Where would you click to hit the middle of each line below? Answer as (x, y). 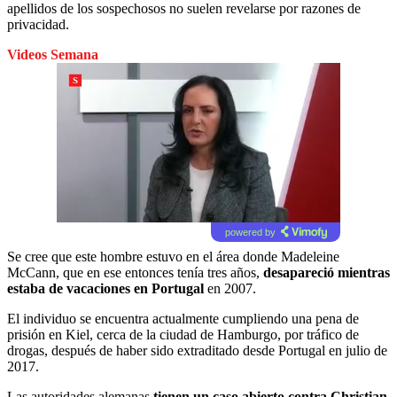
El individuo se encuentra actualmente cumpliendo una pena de (183, 318)
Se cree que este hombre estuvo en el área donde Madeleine (173, 256)
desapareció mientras (327, 272)
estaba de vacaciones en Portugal (105, 288)
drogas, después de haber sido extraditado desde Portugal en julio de (197, 350)
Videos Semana (53, 54)
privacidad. (38, 24)
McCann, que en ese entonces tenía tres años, (133, 272)
